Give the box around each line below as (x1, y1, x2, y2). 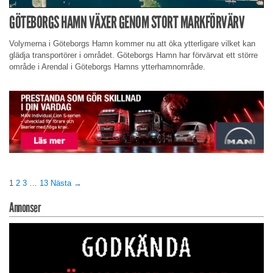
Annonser (9, 199, 40, 216)
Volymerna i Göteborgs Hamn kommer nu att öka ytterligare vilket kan (9, 38, 255, 48)
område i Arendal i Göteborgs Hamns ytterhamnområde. (9, 62, 205, 71)
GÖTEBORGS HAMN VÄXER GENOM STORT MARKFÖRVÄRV (9, 12, 244, 33)
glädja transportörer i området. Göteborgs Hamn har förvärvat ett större (9, 50, 258, 60)
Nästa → (51, 179, 82, 188)
